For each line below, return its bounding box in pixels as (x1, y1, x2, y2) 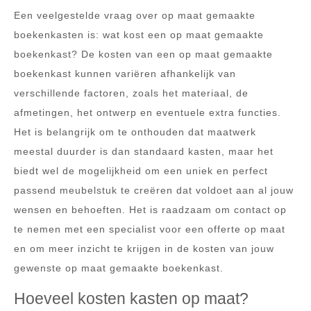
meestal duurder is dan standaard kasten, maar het (14, 145, 274, 157)
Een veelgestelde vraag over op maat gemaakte (14, 9, 255, 21)
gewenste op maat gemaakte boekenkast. (14, 262, 224, 274)
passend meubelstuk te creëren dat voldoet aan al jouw (14, 184, 294, 196)
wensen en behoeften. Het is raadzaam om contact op (14, 203, 287, 215)
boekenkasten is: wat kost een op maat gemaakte (14, 28, 264, 40)
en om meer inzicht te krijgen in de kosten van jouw (14, 242, 274, 254)
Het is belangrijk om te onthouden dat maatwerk (14, 126, 256, 137)
